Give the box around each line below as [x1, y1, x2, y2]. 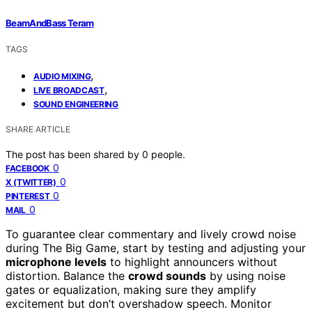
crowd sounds [128, 268, 206, 283]
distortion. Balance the [6, 268, 128, 283]
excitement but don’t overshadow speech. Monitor [6, 296, 272, 311]
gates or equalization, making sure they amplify [6, 282, 256, 297]
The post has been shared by [6, 148, 142, 160]
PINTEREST [6, 190, 50, 201]
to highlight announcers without [107, 254, 277, 269]
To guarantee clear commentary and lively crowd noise [6, 226, 296, 241]
